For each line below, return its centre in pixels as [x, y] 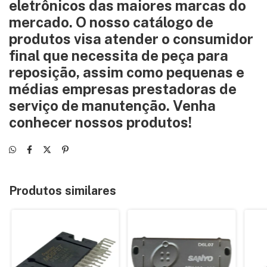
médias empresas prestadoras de [123, 89]
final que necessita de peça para [119, 55]
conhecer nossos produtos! [100, 122]
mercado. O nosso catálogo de [111, 22]
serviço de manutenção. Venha [112, 105]
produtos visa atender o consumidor [131, 38]
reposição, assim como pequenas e [127, 72]
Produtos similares [63, 190]
